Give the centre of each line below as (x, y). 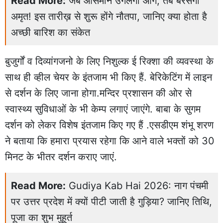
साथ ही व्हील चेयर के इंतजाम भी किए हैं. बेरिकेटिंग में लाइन (109, 77)
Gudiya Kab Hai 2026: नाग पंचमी (139, 186)
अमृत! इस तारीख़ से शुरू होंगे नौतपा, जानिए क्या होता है (109, 17)
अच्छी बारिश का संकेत (51, 33)
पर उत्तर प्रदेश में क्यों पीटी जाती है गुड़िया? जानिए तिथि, (111, 202)
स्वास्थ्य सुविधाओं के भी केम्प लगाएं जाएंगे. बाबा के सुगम (103, 109)
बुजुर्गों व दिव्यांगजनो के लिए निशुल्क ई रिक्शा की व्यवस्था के (109, 61)
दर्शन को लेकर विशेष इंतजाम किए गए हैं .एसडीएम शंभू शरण (109, 125)
